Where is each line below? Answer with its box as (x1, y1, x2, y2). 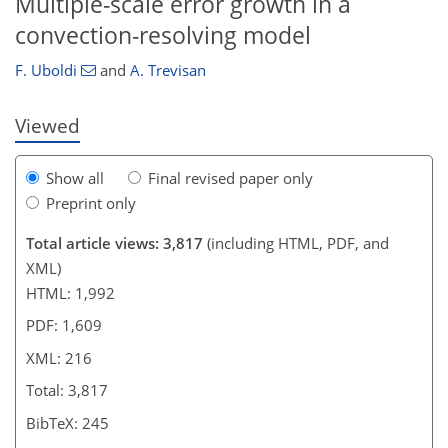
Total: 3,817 (26, 380, 108, 400)
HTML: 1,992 (26, 282, 115, 303)
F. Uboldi (15, 60, 77, 81)
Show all (46, 167, 104, 188)
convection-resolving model (15, 19, 311, 51)
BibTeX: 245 (26, 412, 109, 433)
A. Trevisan (129, 60, 206, 81)
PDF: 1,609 (26, 315, 102, 335)
